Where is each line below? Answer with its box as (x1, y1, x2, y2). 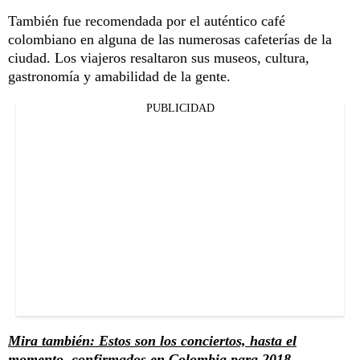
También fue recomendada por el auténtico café (8, 12, 285, 29)
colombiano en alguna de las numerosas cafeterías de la (8, 31, 332, 47)
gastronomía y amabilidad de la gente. (8, 67, 231, 84)
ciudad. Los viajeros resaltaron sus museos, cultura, (8, 49, 309, 66)
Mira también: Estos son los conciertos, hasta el (8, 332, 297, 349)
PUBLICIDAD (145, 101, 215, 114)
